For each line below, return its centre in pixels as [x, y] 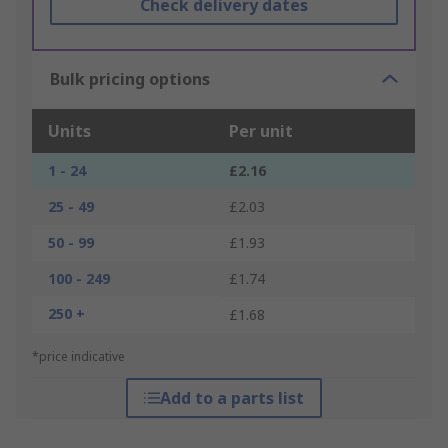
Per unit [261, 131]
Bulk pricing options [130, 79]
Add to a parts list [231, 398]
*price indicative [78, 357]
